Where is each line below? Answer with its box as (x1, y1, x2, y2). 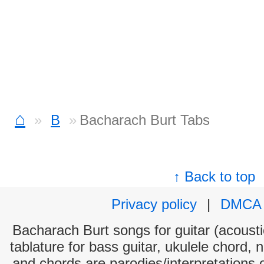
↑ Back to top (173, 169, 256, 184)
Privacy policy (111, 196, 197, 212)
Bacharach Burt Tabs (80, 112, 210, 128)
